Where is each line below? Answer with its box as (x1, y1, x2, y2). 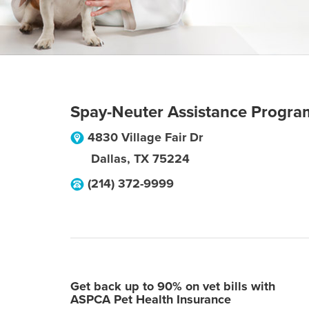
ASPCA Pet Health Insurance (70, 292, 231, 307)
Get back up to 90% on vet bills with (70, 279, 275, 294)
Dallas (91, 151, 127, 166)
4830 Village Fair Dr (88, 130, 203, 145)
